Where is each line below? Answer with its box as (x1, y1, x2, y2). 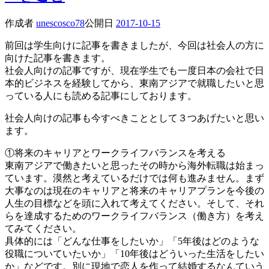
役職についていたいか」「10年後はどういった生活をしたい (5, 248, 264, 259)
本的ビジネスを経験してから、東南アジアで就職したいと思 (5, 77, 264, 88)
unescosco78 (36, 17, 85, 28)
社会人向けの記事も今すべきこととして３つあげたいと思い (5, 112, 264, 123)
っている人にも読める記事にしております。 (5, 90, 197, 101)
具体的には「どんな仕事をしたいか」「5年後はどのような (5, 235, 259, 246)
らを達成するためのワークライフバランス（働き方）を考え (5, 210, 264, 221)
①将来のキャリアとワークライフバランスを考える (5, 147, 226, 158)
